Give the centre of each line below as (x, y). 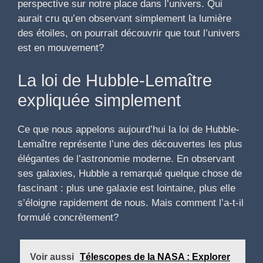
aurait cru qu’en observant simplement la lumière (124, 19)
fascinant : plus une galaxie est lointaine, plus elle (127, 188)
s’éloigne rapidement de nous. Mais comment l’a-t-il (131, 203)
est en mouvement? (61, 48)
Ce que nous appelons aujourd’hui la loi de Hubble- (129, 129)
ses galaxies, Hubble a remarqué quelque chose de (130, 173)
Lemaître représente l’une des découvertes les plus (130, 144)
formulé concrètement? (68, 217)
